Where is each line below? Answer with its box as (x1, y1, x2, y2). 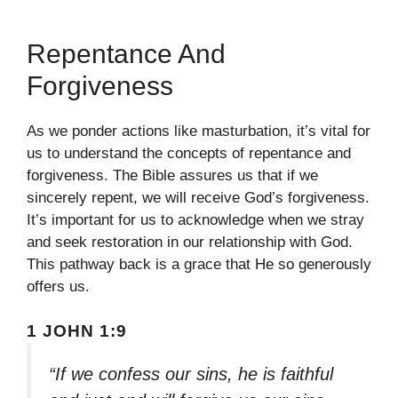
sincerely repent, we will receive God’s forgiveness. (27, 188, 370, 206)
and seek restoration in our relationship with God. (27, 233, 353, 251)
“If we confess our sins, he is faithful (49, 364, 333, 385)
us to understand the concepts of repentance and (27, 144, 351, 162)
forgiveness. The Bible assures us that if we (27, 166, 318, 184)
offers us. (27, 277, 90, 295)
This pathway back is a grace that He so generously (27, 255, 371, 273)
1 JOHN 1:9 (27, 322, 127, 341)
